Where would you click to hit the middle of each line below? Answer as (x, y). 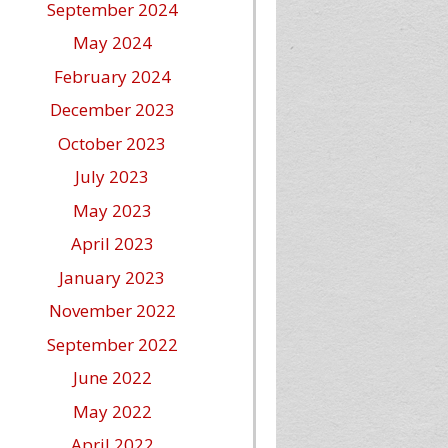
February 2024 (112, 76)
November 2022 (112, 310)
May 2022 (112, 411)
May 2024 (112, 42)
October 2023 (112, 143)
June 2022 (112, 377)
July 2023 (112, 176)
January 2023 (112, 277)
